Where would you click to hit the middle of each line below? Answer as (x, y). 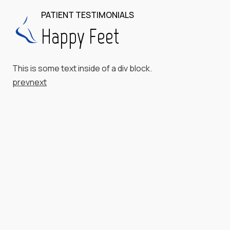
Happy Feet (80, 36)
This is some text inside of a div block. (82, 68)
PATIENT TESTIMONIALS (88, 15)
